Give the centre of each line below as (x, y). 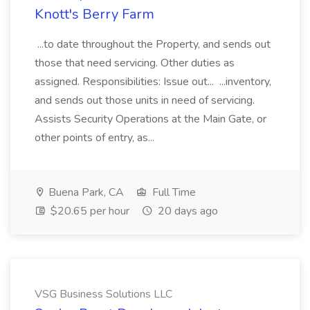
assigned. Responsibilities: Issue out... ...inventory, (153, 82)
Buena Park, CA (85, 192)
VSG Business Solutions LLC (103, 294)
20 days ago (186, 211)
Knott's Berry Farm (94, 14)
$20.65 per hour (89, 211)
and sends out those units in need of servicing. (145, 100)
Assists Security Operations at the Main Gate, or (151, 119)
